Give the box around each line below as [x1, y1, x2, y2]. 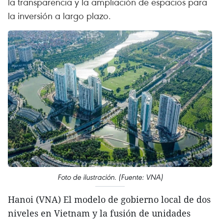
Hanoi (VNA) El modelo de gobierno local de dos [8, 193, 211, 205]
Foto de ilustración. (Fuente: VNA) [57, 172, 163, 182]
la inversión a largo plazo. [8, 9, 111, 22]
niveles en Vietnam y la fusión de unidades [8, 207, 191, 219]
